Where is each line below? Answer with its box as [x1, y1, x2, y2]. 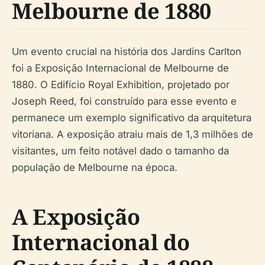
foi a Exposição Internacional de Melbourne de [12, 62, 229, 75]
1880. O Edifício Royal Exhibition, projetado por [12, 79, 230, 91]
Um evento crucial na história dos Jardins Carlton [12, 46, 241, 58]
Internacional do [12, 228, 190, 257]
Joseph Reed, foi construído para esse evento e [12, 95, 237, 108]
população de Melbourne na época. [12, 161, 177, 174]
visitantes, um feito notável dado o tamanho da [12, 145, 229, 157]
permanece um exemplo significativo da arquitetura [12, 112, 251, 124]
